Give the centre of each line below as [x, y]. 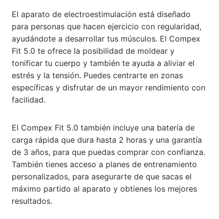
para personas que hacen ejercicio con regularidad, [107, 26]
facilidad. [29, 100]
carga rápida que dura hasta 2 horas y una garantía [107, 140]
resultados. [32, 201]
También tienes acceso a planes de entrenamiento [104, 164]
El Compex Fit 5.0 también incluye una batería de [103, 128]
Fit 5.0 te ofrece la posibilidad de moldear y [93, 51]
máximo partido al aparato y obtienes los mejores [104, 189]
